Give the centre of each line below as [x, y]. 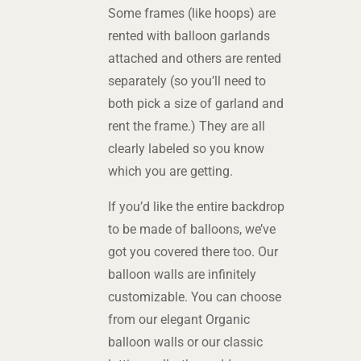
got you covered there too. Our [193, 252]
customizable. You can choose [195, 297]
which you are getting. [171, 171]
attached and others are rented [195, 58]
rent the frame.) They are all [187, 126]
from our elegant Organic [179, 320]
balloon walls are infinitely [183, 274]
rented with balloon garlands [189, 36]
